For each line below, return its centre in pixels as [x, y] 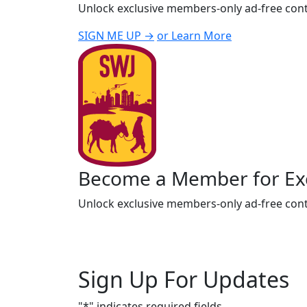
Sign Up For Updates [184, 279]
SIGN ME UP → [116, 36]
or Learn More [194, 36]
